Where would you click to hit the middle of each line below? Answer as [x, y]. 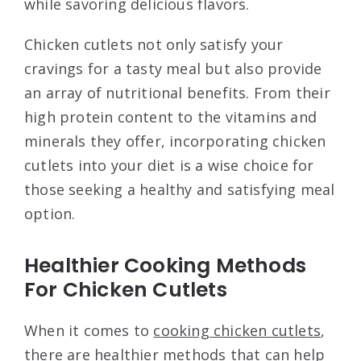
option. [50, 214]
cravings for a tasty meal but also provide [173, 69]
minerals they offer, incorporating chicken [175, 141]
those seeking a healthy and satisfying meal [180, 190]
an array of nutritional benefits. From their [177, 93]
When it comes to [89, 331]
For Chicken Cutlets [126, 290]
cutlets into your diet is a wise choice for [169, 166]
